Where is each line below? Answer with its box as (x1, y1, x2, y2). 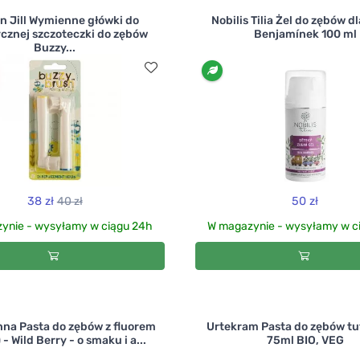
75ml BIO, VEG (266, 333, 344, 347)
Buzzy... (34, 40, 76, 55)
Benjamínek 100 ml (253, 27, 357, 41)
